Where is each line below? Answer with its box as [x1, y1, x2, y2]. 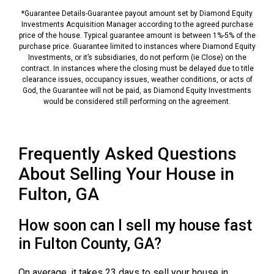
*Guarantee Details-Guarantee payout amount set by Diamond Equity [21, 9, 253, 18]
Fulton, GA [18, 183, 99, 204]
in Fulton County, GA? [18, 234, 161, 253]
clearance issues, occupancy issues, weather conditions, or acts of [21, 75, 253, 84]
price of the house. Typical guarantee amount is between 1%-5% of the [18, 31, 256, 40]
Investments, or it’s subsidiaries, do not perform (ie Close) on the [28, 53, 246, 62]
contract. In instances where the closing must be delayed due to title [20, 64, 254, 73]
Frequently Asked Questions [18, 143, 237, 164]
